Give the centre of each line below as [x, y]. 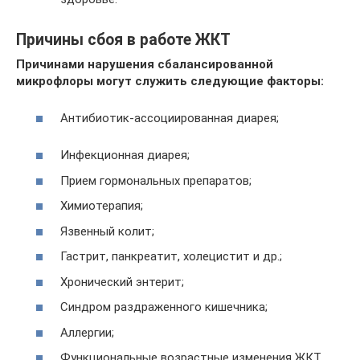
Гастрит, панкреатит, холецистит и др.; [171, 256]
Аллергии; [87, 332]
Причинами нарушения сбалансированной [145, 64]
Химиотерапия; [102, 206]
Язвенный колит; [107, 231]
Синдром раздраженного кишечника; [164, 307]
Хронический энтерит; [122, 282]
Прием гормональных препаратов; [156, 180]
